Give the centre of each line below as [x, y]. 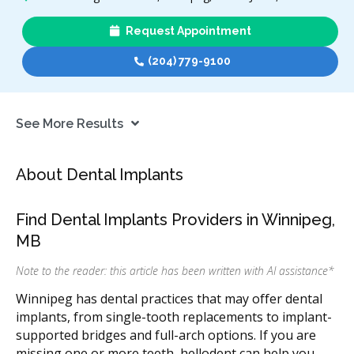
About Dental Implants [100, 175]
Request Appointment [187, 31]
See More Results [70, 123]
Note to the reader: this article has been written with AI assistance [172, 271]
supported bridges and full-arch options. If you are [166, 335]
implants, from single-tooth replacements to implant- [174, 317]
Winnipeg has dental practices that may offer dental [169, 299]
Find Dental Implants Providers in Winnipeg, [175, 220]
